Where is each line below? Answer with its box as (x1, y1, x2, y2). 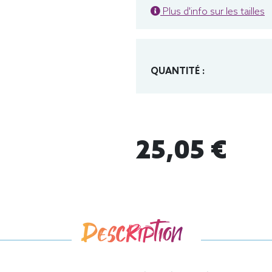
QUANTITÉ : (151, 66, 205, 78)
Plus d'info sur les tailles (160, 6, 265, 18)
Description (81, 218, 182, 250)
